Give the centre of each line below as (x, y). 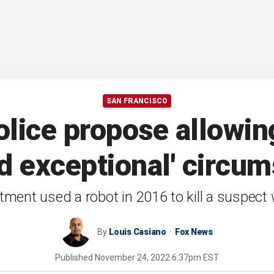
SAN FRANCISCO (137, 101)
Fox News (194, 232)
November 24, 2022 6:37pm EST (157, 258)
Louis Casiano (138, 232)
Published (75, 258)
